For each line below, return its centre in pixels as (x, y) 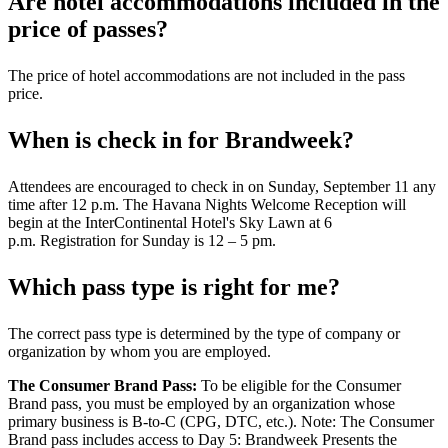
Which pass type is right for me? (177, 287)
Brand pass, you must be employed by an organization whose (201, 403)
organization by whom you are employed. (143, 351)
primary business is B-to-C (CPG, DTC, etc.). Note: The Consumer (221, 421)
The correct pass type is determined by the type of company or (204, 333)
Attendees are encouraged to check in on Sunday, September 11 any (222, 186)
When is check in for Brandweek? (181, 140)
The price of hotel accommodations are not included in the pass (206, 75)
